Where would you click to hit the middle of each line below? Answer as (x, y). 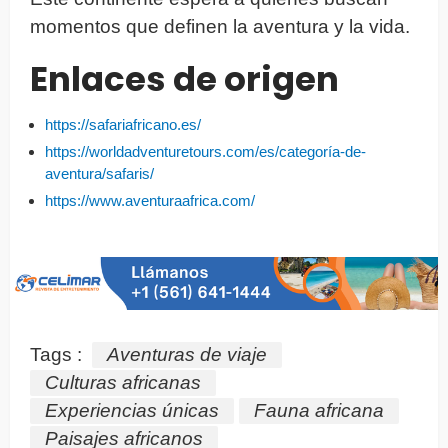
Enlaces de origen (184, 78)
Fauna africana (319, 410)
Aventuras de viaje (187, 354)
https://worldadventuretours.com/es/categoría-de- (205, 151)
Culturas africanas (123, 382)
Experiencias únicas (132, 410)
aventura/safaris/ (99, 173)
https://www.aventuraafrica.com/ (150, 200)
